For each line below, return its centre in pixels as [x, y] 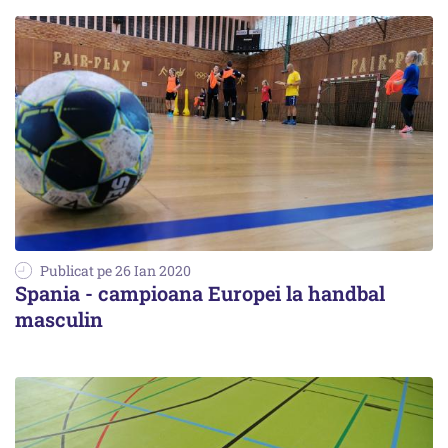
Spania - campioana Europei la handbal [200, 292]
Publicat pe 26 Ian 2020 [115, 270]
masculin [59, 318]
